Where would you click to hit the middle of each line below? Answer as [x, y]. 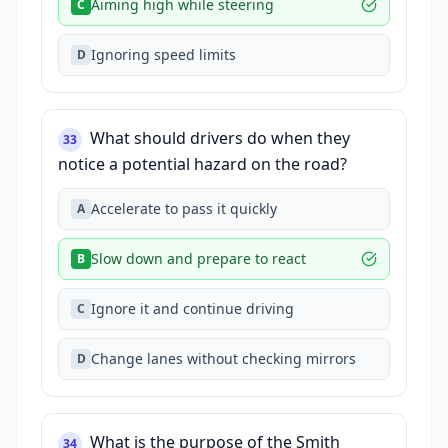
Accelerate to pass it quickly [184, 208]
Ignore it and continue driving [192, 308]
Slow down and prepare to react [198, 258]
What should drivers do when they [220, 138]
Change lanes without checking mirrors [223, 358]
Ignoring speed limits [163, 54]
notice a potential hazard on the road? [202, 164]
